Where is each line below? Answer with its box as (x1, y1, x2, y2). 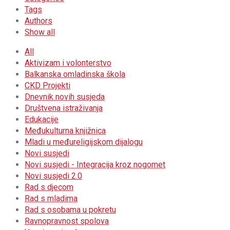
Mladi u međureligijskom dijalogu (25, 137, 143, 147)
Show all (25, 27, 55, 37)
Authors (25, 16, 52, 26)
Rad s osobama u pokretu (25, 205, 116, 215)
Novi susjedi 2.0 (25, 171, 82, 181)
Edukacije (25, 114, 59, 124)
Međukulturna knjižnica (25, 126, 106, 136)
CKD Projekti (25, 81, 70, 90)
